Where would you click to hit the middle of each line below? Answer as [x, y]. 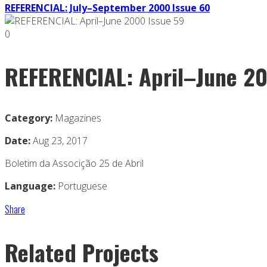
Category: [29, 118]
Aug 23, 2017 [60, 141]
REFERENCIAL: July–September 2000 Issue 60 [107, 8]
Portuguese [81, 186]
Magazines [78, 118]
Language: [30, 186]
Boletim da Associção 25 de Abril [74, 164]
